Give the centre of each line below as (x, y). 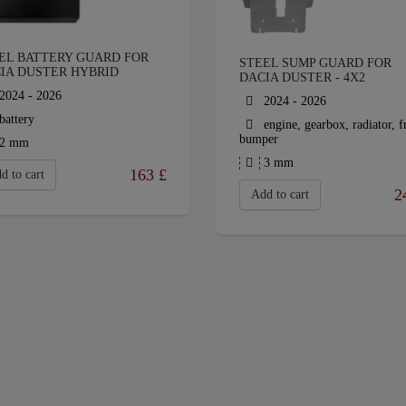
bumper (258, 140)
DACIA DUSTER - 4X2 (302, 78)
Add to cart (280, 195)
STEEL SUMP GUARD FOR (315, 63)
